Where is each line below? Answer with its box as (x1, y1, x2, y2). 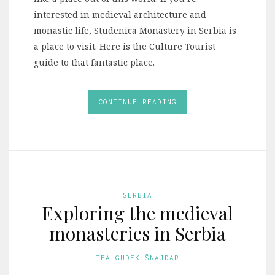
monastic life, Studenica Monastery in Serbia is (34, 24, 236, 36)
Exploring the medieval (42, 200, 233, 225)
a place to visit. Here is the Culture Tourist (34, 40, 215, 52)
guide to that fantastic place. (34, 56, 155, 68)
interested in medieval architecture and (34, 8, 206, 20)
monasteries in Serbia (49, 220, 226, 246)
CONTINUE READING (98, 97, 177, 106)
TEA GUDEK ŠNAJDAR (96, 253, 179, 261)
